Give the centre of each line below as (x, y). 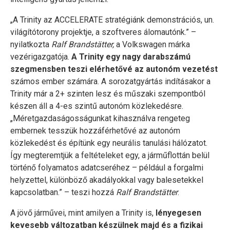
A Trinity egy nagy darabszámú (131, 57)
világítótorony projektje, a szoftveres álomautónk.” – (103, 32)
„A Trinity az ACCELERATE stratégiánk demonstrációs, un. (112, 20)
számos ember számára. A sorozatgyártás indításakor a (110, 81)
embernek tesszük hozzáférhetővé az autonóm (95, 131)
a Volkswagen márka (152, 44)
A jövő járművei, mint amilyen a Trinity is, (82, 213)
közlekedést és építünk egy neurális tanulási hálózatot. (109, 143)
